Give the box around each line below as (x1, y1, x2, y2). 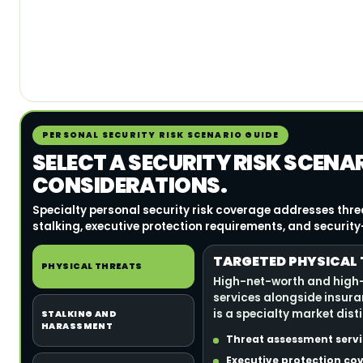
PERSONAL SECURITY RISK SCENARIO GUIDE (42, 129, 280, 141)
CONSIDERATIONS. (32, 171, 228, 200)
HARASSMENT (41, 320, 113, 333)
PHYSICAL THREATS (41, 260, 143, 273)
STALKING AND (41, 308, 117, 321)
